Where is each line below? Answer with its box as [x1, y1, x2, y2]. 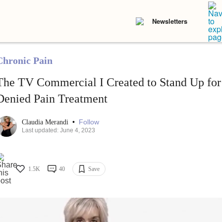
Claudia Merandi [21, 118, 70, 126]
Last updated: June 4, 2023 [21, 127, 95, 134]
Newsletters [152, 16, 187, 26]
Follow [78, 118, 99, 126]
